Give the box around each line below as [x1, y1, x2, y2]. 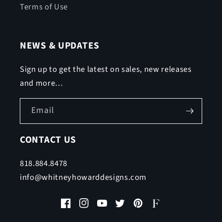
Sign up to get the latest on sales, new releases [20, 63, 192, 75]
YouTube [96, 203, 126, 215]
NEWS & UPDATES [20, 38, 100, 53]
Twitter [114, 203, 139, 215]
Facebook [60, 203, 95, 215]
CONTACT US [20, 132, 77, 147]
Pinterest [132, 203, 165, 215]
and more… [20, 77, 63, 89]
